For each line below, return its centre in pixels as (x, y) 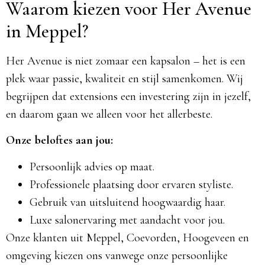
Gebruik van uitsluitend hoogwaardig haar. (127, 202)
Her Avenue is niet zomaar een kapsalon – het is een (126, 61)
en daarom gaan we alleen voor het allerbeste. (109, 114)
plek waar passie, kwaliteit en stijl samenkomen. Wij (125, 78)
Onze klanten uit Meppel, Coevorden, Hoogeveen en (127, 237)
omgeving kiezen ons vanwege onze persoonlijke (117, 255)
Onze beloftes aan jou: (59, 140)
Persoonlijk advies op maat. (92, 167)
